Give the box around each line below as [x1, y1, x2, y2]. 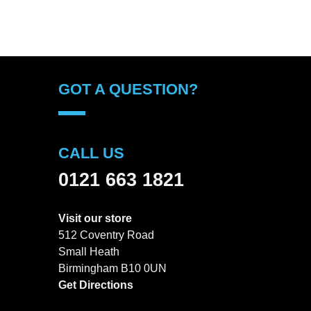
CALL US [58, 144, 124, 162]
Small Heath [58, 245, 119, 258]
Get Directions [58, 278, 133, 291]
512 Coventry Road [58, 228, 154, 241]
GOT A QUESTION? [58, 81, 198, 99]
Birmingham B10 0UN [58, 262, 167, 274]
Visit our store [58, 212, 132, 224]
